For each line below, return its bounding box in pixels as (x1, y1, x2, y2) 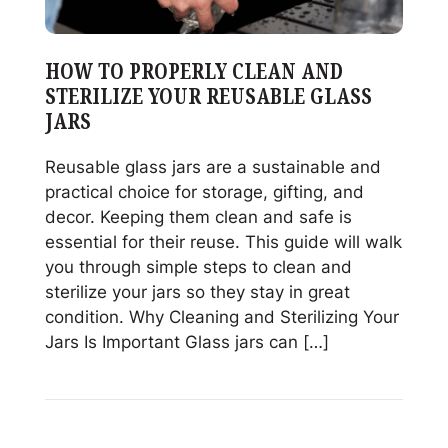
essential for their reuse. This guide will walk (44, 229, 402, 254)
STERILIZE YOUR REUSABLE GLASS (44, 81, 372, 113)
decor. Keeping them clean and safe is (44, 204, 352, 229)
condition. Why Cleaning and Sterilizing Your (44, 304, 399, 329)
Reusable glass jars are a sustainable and (44, 154, 381, 179)
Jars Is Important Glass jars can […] (44, 329, 329, 354)
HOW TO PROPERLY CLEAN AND (44, 56, 343, 88)
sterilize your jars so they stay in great (44, 279, 350, 304)
